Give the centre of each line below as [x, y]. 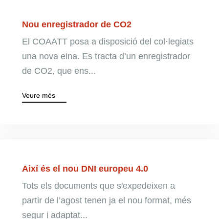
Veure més [38, 96]
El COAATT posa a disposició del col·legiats [108, 42]
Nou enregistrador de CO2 [77, 25]
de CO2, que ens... [59, 71]
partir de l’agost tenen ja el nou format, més [106, 200]
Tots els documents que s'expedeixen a [98, 186]
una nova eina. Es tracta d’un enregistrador [106, 56]
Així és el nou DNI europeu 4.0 [85, 168]
